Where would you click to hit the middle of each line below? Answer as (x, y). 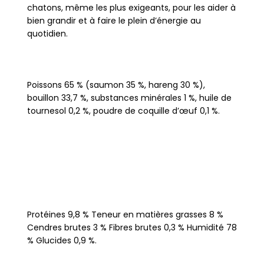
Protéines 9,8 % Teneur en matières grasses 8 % (125, 214)
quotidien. (47, 33)
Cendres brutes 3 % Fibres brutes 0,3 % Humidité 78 (132, 227)
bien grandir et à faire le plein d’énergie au (114, 20)
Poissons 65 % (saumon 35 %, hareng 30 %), (116, 85)
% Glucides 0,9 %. (62, 240)
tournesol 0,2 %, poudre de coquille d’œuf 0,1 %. (123, 110)
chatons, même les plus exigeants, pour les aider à (131, 7)
